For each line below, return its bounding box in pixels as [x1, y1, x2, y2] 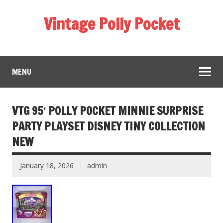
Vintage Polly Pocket [43, 12, 180, 35]
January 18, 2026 [20, 161, 74, 170]
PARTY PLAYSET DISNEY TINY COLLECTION [12, 118, 205, 134]
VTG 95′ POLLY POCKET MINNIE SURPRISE [12, 103, 203, 118]
